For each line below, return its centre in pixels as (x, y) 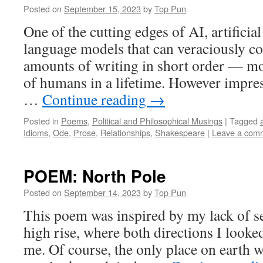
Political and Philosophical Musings (157, 121)
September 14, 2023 (102, 192)
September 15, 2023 (102, 9)
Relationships (125, 132)
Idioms (36, 132)
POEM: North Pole (95, 176)
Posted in (41, 121)
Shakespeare (180, 132)
